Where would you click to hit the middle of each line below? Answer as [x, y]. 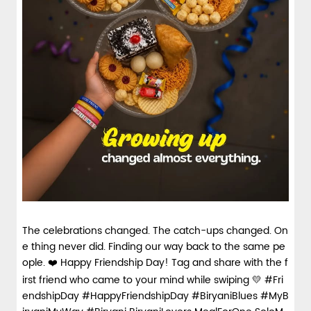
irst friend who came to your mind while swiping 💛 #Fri [153, 280]
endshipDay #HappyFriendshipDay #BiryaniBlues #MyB [155, 296]
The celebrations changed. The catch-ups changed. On [155, 230]
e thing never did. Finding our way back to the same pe [154, 246]
